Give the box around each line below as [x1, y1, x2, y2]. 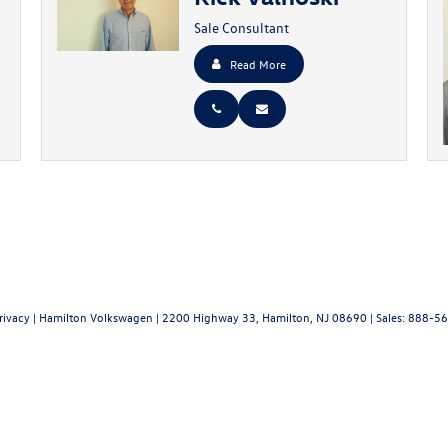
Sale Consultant [193, 18, 289, 37]
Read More [229, 56, 286, 72]
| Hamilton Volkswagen [30, 308, 153, 325]
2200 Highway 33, [159, 308, 259, 325]
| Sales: [367, 308, 408, 325]
